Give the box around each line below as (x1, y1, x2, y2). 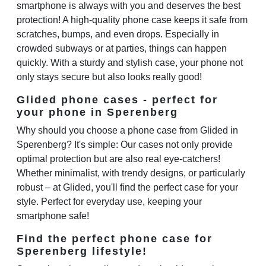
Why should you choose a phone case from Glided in (17, 125, 238, 135)
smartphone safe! (17, 210, 89, 221)
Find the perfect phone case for (17, 232, 213, 245)
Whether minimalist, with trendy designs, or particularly (17, 167, 245, 178)
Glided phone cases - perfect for (17, 93, 218, 106)
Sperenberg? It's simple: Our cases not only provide (17, 139, 233, 150)
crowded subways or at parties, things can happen (17, 43, 227, 53)
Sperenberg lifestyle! (17, 245, 147, 257)
